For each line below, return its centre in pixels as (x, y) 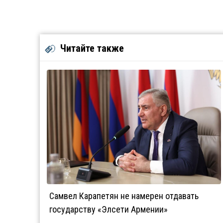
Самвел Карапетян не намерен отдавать (124, 196)
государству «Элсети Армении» (109, 209)
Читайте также (92, 48)
